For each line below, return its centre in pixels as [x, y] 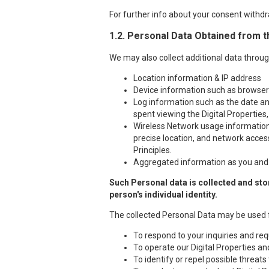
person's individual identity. [163, 195]
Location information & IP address [197, 78]
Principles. [153, 150]
